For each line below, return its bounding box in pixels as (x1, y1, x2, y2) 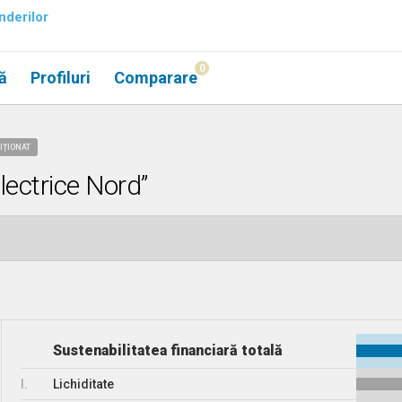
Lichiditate (53, 377, 115, 391)
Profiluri (31, 68, 91, 87)
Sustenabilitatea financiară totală (53, 342, 284, 359)
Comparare (114, 68, 197, 87)
